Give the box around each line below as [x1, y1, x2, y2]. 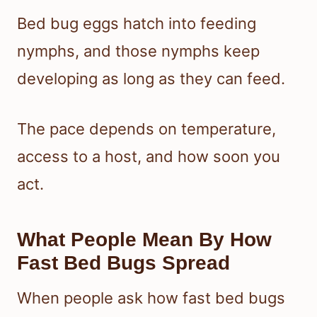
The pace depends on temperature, [17, 120, 276, 139]
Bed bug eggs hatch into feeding [17, 14, 256, 33]
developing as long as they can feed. [17, 69, 285, 88]
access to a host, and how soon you [17, 147, 280, 166]
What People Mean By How [17, 229, 272, 251]
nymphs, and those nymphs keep [17, 42, 260, 61]
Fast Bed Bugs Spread [17, 252, 230, 275]
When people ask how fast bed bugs [17, 289, 285, 308]
